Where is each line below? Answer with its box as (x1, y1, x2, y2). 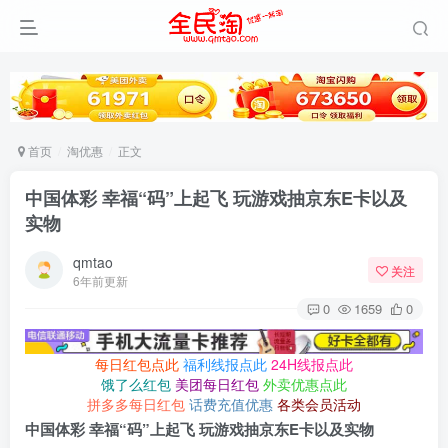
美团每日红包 (175, 374, 259, 395)
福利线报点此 (183, 354, 267, 375)
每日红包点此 (95, 354, 179, 375)
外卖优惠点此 (263, 374, 347, 395)
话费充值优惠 (189, 394, 273, 415)
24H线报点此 (271, 354, 353, 375)
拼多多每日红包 (87, 394, 185, 415)
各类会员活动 (277, 394, 361, 415)
